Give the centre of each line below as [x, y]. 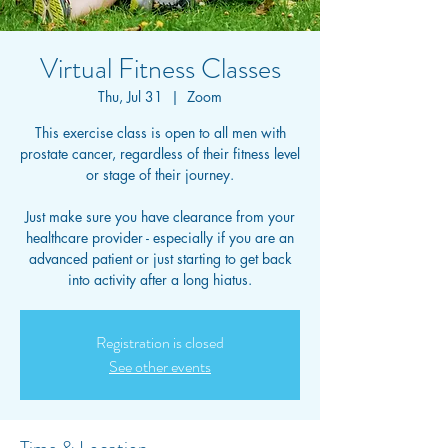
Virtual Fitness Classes [160, 69]
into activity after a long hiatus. [160, 279]
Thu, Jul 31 [130, 96]
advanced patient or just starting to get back [160, 258]
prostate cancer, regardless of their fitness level [160, 153]
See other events [160, 366]
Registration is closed [160, 342]
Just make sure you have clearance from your [160, 216]
